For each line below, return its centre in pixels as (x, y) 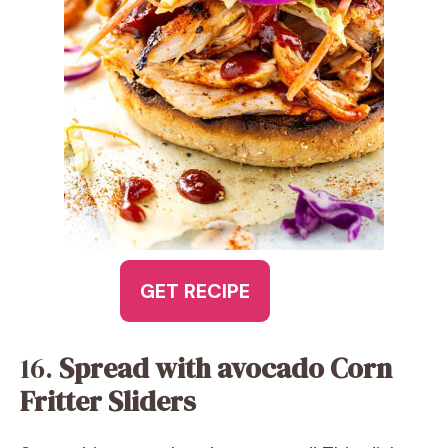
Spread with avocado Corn (225, 368)
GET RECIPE (195, 291)
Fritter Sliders (108, 401)
